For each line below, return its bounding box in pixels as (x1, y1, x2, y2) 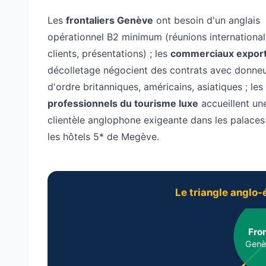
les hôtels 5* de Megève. (47, 130, 159, 142)
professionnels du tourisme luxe (47, 97, 198, 109)
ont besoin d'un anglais (153, 14, 260, 26)
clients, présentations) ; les (47, 47, 170, 59)
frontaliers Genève (66, 14, 153, 26)
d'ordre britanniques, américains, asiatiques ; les (47, 80, 263, 93)
